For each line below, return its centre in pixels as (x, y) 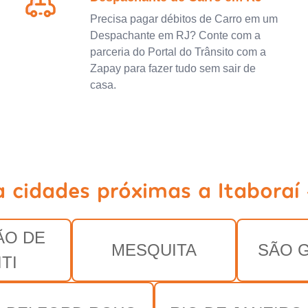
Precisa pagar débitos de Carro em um (184, 19)
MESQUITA (154, 250)
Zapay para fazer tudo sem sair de (173, 68)
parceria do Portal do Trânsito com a (178, 52)
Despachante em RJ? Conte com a (175, 35)
